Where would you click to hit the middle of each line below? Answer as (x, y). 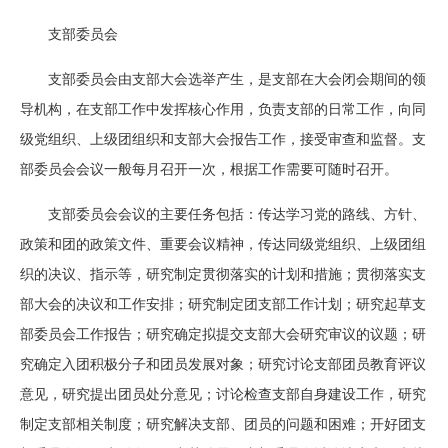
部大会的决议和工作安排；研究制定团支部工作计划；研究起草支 (223, 304)
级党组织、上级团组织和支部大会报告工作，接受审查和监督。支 (223, 139)
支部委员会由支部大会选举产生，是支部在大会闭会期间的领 (237, 79)
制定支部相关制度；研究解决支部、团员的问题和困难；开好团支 (223, 424)
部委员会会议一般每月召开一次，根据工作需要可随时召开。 (209, 169)
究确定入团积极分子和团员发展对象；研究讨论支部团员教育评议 (223, 364)
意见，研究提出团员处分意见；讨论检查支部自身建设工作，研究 (223, 394)
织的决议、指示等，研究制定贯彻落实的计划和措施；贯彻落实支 (223, 274)
